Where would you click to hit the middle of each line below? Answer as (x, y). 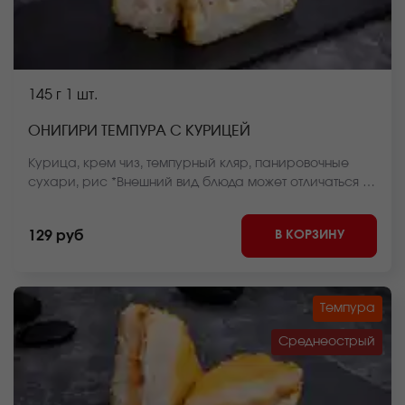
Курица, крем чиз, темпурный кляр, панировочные (188, 164)
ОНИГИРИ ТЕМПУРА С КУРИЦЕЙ (139, 131)
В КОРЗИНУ (309, 235)
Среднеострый (327, 342)
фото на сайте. (76, 202)
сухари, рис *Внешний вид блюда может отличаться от (202, 183)
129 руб (56, 236)
